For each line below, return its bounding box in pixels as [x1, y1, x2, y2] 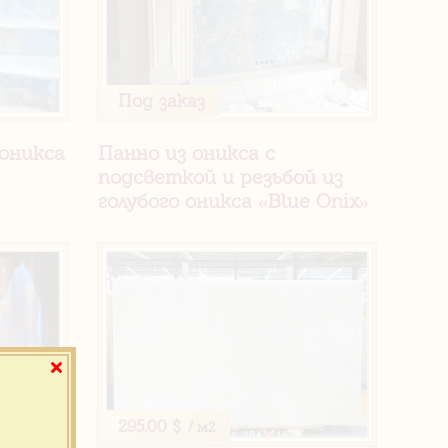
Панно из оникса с [98, 140, 276, 165]
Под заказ [118, 89, 206, 111]
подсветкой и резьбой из [98, 164, 344, 189]
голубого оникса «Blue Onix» [98, 188, 370, 213]
